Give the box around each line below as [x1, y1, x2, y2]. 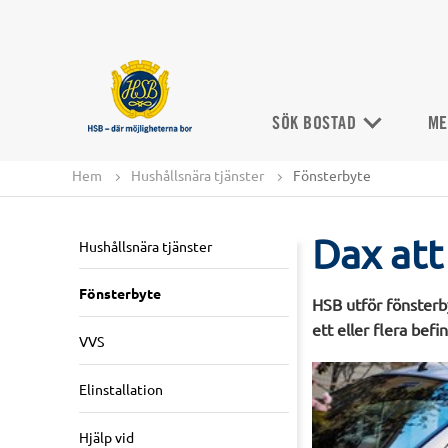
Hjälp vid [79, 427, 134, 446]
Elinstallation [79, 379, 163, 398]
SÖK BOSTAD [272, 115, 361, 132]
